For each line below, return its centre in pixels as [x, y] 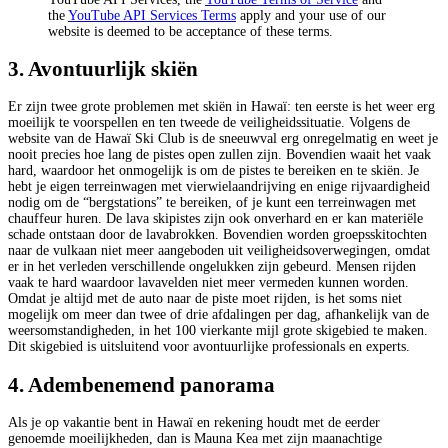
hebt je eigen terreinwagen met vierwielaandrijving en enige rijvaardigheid [219, 187]
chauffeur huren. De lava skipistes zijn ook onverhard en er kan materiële [215, 219]
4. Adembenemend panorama [141, 384]
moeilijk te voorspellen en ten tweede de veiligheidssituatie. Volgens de [209, 123]
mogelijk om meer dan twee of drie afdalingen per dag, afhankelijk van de [218, 315]
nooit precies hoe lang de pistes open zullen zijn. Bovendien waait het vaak [219, 155]
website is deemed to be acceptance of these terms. [190, 31]
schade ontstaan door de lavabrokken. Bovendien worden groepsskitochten [217, 235]
